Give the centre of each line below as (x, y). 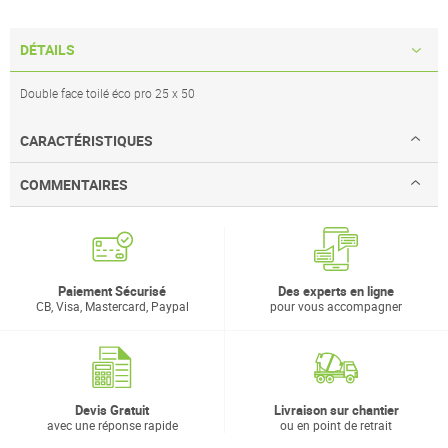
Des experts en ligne (336, 291)
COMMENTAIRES (74, 185)
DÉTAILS (47, 50)
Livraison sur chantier (336, 410)
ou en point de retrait (336, 425)
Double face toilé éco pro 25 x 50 (107, 93)
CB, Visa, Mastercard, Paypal (112, 306)
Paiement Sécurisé (112, 291)
